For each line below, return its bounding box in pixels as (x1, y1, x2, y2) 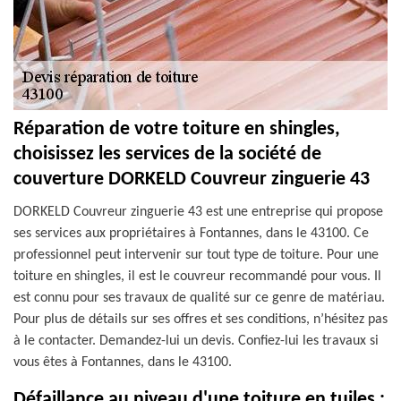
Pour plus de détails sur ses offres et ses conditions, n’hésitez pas (13, 312, 388, 327)
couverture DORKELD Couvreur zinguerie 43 (13, 169, 370, 190)
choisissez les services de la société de (13, 144, 321, 165)
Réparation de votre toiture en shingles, (13, 119, 340, 140)
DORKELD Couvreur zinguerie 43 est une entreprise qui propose (13, 205, 383, 219)
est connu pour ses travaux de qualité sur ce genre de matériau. (13, 291, 385, 305)
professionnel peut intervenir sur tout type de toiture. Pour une (13, 248, 379, 262)
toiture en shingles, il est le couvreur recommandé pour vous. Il (13, 269, 381, 284)
